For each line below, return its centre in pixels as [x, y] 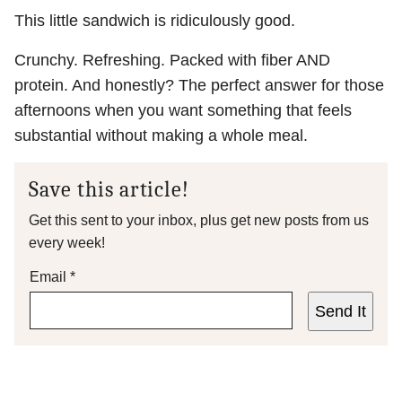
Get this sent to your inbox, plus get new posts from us [199, 221]
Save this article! [109, 190]
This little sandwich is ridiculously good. [155, 21]
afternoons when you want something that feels [183, 111]
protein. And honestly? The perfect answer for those [199, 86]
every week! [67, 243]
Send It [341, 312]
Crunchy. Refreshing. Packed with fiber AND [172, 61]
